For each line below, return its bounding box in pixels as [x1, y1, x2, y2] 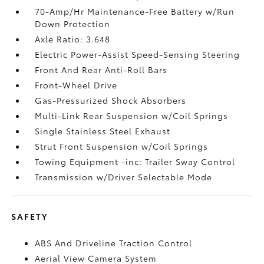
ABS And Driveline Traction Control [35, 237, 193, 249]
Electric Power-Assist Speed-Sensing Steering [35, 48, 240, 60]
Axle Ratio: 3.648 [35, 33, 111, 45]
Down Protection [35, 18, 111, 29]
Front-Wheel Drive [35, 79, 118, 91]
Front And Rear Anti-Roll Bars [35, 64, 168, 75]
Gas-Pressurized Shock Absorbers [35, 94, 187, 106]
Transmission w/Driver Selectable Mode [35, 171, 213, 183]
